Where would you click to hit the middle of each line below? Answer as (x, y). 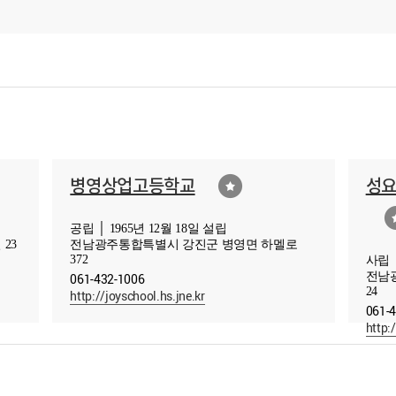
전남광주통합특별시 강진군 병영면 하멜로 (184, 245)
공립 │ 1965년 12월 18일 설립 (148, 229)
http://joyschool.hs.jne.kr (137, 295)
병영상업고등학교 (133, 185)
